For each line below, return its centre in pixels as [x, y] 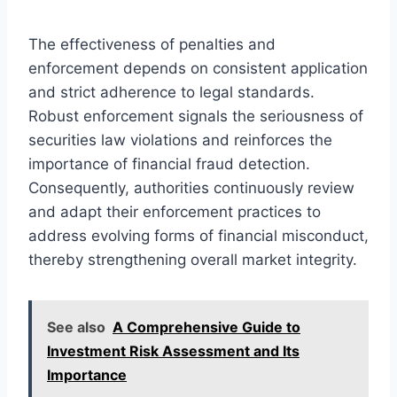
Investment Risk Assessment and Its [173, 350]
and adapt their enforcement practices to [175, 211]
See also [76, 327]
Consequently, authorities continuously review [191, 187]
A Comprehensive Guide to [206, 327]
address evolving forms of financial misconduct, [198, 235]
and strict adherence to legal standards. [171, 92]
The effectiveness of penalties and [152, 44]
